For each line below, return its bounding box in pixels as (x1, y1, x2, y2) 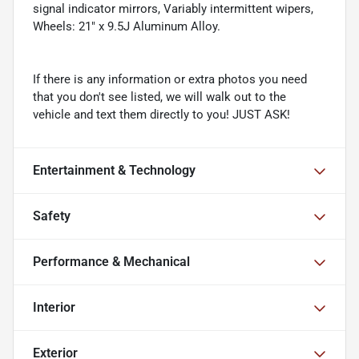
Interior (33, 300, 75, 316)
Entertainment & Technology (33, 163, 196, 179)
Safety (33, 208, 71, 224)
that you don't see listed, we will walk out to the (33, 90, 286, 105)
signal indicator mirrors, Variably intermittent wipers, (33, 2, 313, 17)
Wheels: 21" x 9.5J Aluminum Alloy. (33, 19, 220, 34)
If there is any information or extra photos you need (33, 72, 307, 87)
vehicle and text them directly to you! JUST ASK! (33, 107, 290, 123)
